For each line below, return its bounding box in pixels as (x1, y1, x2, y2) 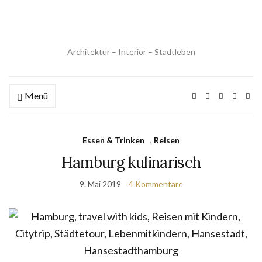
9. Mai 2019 (79, 179, 121, 189)
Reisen (154, 135, 180, 145)
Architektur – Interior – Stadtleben (67, 47, 195, 57)
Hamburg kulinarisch (61, 153, 201, 172)
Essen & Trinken (82, 135, 144, 145)
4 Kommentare (128, 179, 183, 189)
